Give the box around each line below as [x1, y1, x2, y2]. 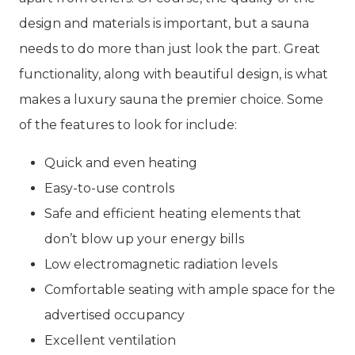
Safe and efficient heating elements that [44, 206, 301, 221]
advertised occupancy [44, 307, 185, 323]
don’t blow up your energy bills [44, 231, 244, 246]
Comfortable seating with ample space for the [44, 282, 335, 297]
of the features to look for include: [19, 117, 237, 132]
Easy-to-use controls [44, 181, 174, 196]
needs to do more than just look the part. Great [19, 41, 320, 56]
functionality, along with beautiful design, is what [19, 67, 328, 82]
